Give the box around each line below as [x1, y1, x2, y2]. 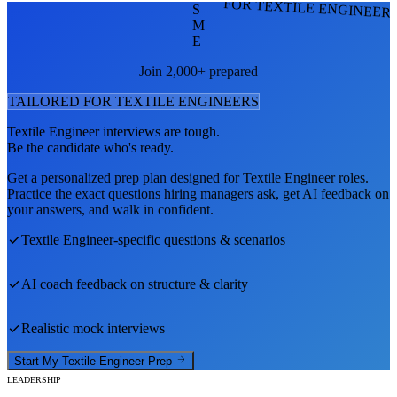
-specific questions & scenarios [113, 231, 285, 247]
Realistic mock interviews [21, 320, 165, 336]
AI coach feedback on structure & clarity [21, 276, 248, 292]
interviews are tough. [99, 123, 220, 139]
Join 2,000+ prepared [139, 63, 258, 79]
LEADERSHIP [7, 375, 61, 385]
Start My [14, 354, 62, 369]
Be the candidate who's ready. [7, 139, 174, 155]
